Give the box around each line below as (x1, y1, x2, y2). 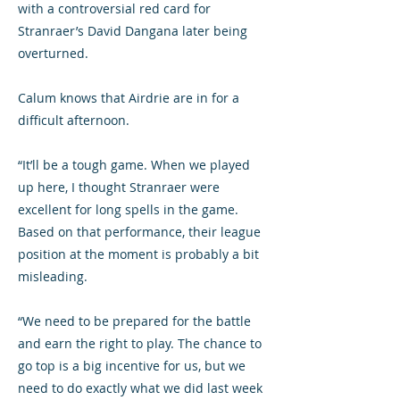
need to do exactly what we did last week (18, 379, 262, 396)
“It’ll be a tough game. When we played (18, 156, 250, 173)
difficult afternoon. (18, 112, 129, 129)
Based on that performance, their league (18, 223, 261, 240)
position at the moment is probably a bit (18, 246, 259, 262)
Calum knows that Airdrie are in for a (18, 89, 239, 106)
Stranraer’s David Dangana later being (18, 22, 247, 39)
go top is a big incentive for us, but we (18, 357, 246, 374)
